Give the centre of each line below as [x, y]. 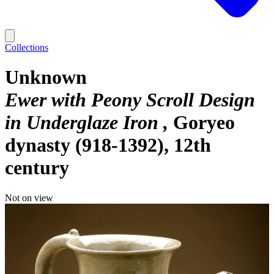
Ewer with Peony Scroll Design [130, 100]
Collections [27, 47]
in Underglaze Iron [84, 123]
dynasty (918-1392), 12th [108, 145]
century [37, 168]
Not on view [29, 198]
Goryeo [204, 123]
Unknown [46, 77]
